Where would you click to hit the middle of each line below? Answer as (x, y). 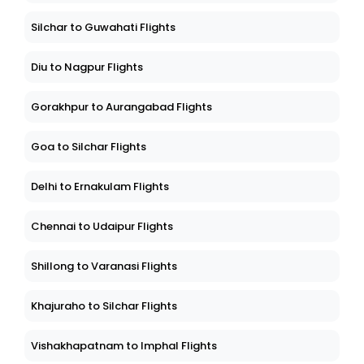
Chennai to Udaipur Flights (102, 227)
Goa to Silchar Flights (89, 147)
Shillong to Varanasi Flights (104, 266)
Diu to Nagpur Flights (87, 67)
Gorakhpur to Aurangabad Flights (121, 107)
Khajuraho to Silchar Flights (104, 306)
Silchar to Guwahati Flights (103, 28)
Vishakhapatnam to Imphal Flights (124, 346)
